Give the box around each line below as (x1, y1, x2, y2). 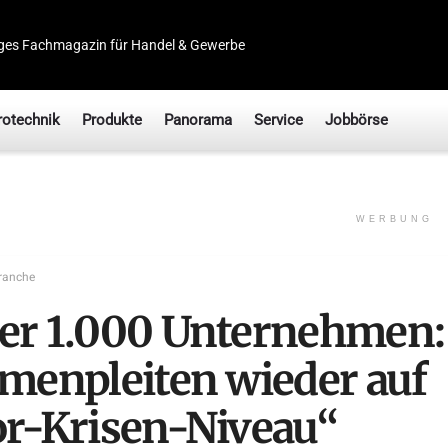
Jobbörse (325, 111, 388, 129)
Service (254, 111, 303, 129)
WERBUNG (355, 214, 433, 224)
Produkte (82, 111, 142, 129)
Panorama (164, 111, 232, 129)
